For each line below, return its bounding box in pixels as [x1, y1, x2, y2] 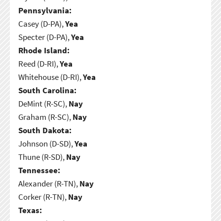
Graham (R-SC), [18, 111, 73, 122]
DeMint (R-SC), [18, 98, 69, 109]
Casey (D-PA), [18, 18, 65, 29]
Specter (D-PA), [18, 31, 71, 42]
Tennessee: [18, 164, 60, 176]
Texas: [18, 204, 42, 216]
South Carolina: [18, 84, 76, 96]
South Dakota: [18, 124, 72, 136]
